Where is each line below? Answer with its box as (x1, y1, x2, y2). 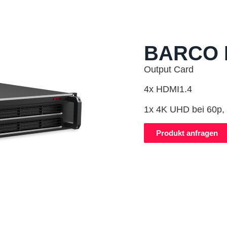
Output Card (144, 64, 194, 74)
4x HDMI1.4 (144, 84, 192, 95)
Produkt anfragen (156, 129, 218, 138)
